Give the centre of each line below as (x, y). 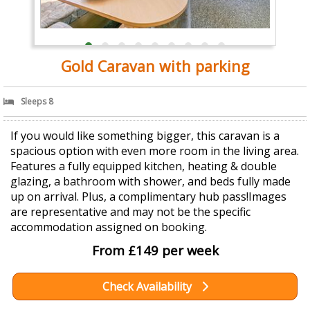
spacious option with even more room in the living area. (155, 151)
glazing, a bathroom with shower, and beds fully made (151, 182)
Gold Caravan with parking (155, 66)
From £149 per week (155, 250)
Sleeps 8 (37, 102)
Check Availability (148, 287)
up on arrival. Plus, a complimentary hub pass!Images (148, 197)
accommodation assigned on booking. (109, 227)
